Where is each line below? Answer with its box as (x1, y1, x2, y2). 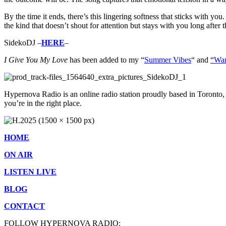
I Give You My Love (4, 55, 68, 64)
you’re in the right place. (4, 98, 82, 107)
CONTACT (4, 201, 45, 210)
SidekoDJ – (4, 38, 41, 47)
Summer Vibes (144, 55, 191, 64)
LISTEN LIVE (4, 167, 56, 176)
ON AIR (4, 150, 33, 159)
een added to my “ (86, 55, 144, 64)
